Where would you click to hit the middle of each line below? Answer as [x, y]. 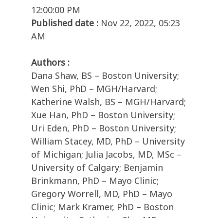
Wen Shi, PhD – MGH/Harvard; [94, 89]
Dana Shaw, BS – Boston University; [105, 76]
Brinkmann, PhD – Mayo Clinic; [95, 181]
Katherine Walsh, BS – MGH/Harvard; [109, 102]
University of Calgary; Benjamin [97, 168]
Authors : [50, 63]
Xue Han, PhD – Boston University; [103, 115]
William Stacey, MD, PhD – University [108, 141]
